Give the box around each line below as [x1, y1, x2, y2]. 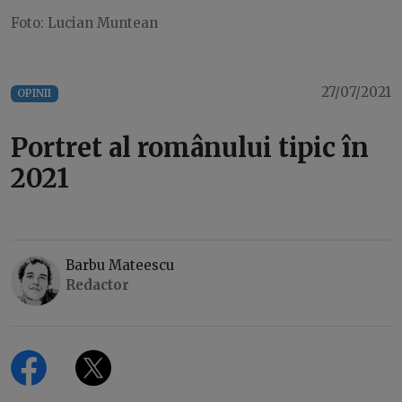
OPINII [17, 87, 52, 100]
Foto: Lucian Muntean [11, 14, 158, 32]
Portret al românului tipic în [11, 131, 369, 165]
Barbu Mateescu [66, 257, 174, 275]
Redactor [66, 276, 129, 294]
